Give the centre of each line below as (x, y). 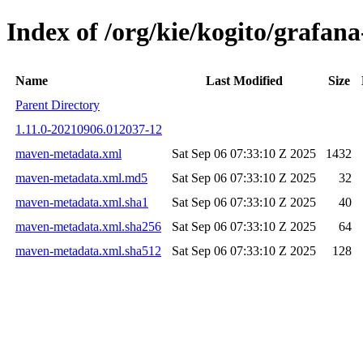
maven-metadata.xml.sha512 (88, 250)
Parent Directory (58, 105)
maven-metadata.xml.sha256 (88, 226)
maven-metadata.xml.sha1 (82, 202)
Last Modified (244, 80)
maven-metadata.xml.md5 (81, 177)
